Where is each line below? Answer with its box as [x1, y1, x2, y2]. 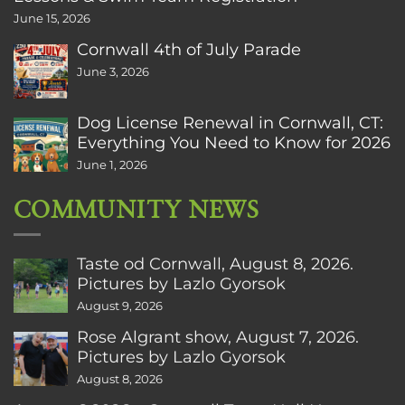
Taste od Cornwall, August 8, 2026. [77, 253, 353, 275]
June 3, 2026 [77, 64, 149, 79]
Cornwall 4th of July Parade [77, 38, 301, 60]
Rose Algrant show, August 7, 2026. [77, 326, 359, 348]
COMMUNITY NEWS [14, 194, 260, 226]
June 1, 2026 [77, 157, 147, 172]
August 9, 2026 [77, 299, 163, 314]
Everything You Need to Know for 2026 [77, 131, 391, 153]
